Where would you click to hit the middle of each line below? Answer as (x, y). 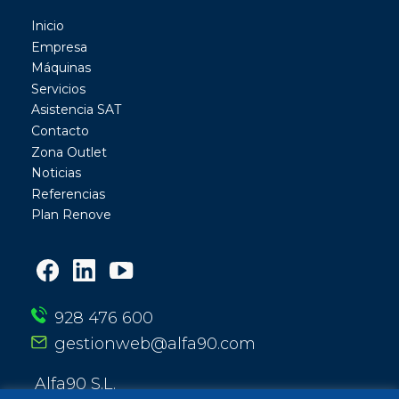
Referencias (68, 194)
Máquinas (61, 68)
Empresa (59, 47)
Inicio (48, 25)
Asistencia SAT (76, 110)
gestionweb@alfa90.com (155, 343)
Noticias (56, 173)
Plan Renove (71, 215)
